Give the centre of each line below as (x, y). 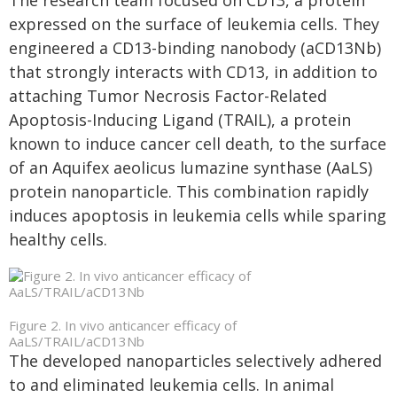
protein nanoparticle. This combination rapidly (189, 191)
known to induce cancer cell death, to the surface (198, 144)
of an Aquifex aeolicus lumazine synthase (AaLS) (191, 167)
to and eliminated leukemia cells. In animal (171, 385)
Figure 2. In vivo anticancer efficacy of (123, 325)
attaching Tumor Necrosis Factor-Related (168, 96)
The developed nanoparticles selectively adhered (195, 361)
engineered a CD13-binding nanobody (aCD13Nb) (195, 48)
